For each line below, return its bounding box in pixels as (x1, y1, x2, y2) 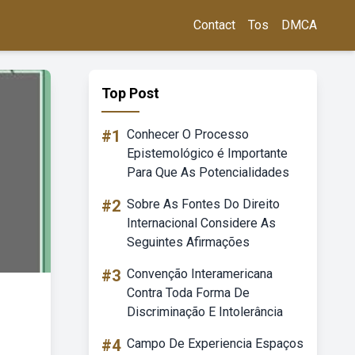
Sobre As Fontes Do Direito (127, 197, 280, 212)
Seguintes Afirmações (127, 235, 250, 250)
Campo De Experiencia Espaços (127, 336, 303, 351)
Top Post (101, 85, 159, 101)
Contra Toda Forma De (127, 285, 250, 300)
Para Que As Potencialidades (127, 165, 289, 180)
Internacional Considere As (127, 216, 276, 231)
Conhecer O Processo (127, 127, 249, 142)
